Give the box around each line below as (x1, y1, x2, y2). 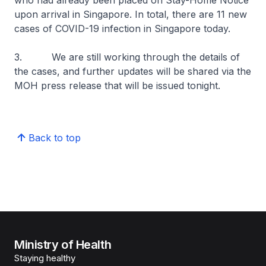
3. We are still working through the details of (14, 51, 240, 63)
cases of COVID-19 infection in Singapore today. (14, 23, 230, 34)
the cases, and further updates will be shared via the (14, 65, 251, 77)
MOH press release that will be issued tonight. (14, 80, 220, 91)
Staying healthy (14, 252, 75, 264)
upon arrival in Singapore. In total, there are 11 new (14, 8, 247, 20)
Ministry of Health (14, 237, 112, 252)
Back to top (28, 132, 81, 144)
